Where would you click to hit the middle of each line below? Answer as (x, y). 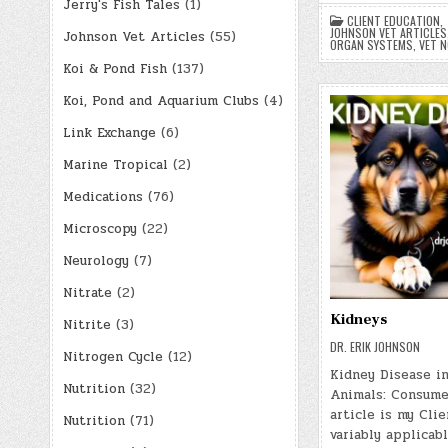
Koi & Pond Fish (114, 68)
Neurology (95, 260)
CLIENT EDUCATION (393, 21)
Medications (102, 196)
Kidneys (358, 320)
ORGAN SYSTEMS (371, 45)
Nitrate (87, 292)
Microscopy (99, 228)
